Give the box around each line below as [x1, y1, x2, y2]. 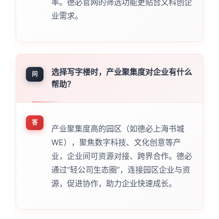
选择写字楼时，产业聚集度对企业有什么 [51, 66, 192, 77]
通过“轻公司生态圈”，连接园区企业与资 [51, 164, 190, 175]
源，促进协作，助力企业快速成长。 [51, 178, 176, 188]
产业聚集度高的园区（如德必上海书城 [51, 123, 184, 133]
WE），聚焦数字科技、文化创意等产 [51, 137, 181, 147]
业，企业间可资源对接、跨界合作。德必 [51, 151, 192, 161]
